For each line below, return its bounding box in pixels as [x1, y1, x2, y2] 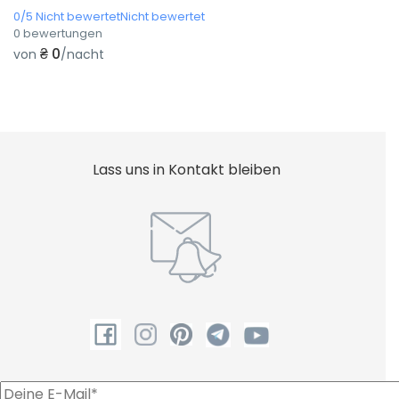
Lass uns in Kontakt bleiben [92, 159, 281, 180]
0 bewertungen [13, 25, 102, 42]
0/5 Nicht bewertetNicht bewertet [13, 8, 205, 25]
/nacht [61, 45, 104, 63]
